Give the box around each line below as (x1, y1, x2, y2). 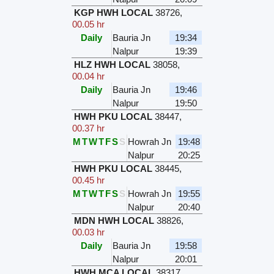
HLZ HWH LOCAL (74, 59, 151, 70)
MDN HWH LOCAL (74, 215, 155, 226)
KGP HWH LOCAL (74, 7, 154, 18)
